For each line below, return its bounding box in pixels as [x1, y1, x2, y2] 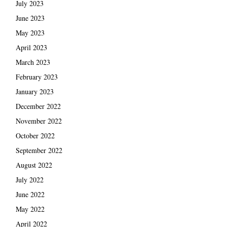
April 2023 [15, 42, 47, 52]
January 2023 [15, 86, 54, 96]
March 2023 [15, 57, 50, 67]
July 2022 [15, 174, 44, 184]
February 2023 [15, 71, 58, 82]
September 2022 [15, 145, 62, 155]
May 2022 [15, 204, 45, 214]
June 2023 [15, 13, 45, 23]
